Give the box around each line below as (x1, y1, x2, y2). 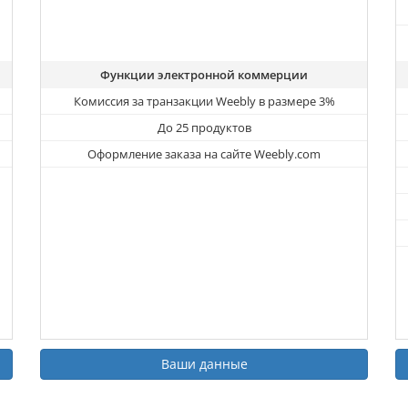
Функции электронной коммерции (100, 66, 308, 84)
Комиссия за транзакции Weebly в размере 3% (73, 93, 335, 110)
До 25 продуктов (157, 119, 251, 137)
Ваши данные (160, 355, 248, 373)
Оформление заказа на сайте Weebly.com (87, 146, 321, 163)
